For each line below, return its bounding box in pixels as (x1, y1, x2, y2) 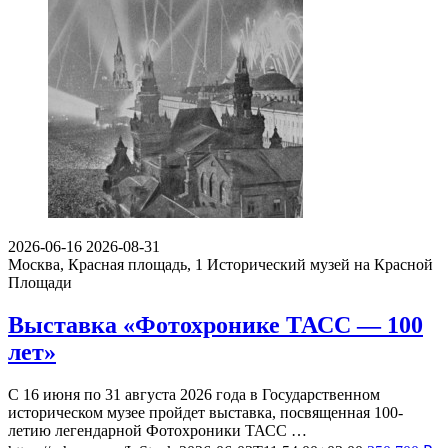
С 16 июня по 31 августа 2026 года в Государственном (8, 385, 380, 403)
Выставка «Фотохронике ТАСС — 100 (8, 311, 423, 338)
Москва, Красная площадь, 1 (8, 256, 203, 274)
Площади (8, 274, 72, 292)
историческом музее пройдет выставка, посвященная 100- (8, 403, 403, 421)
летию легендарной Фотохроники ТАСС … (8, 421, 307, 439)
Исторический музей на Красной (207, 256, 433, 274)
